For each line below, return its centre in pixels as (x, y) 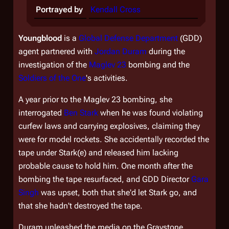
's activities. (107, 78)
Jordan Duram (121, 51)
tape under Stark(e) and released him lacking (98, 153)
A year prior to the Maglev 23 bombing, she (95, 99)
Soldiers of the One (52, 78)
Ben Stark (81, 113)
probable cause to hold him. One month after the (106, 166)
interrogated (41, 113)
